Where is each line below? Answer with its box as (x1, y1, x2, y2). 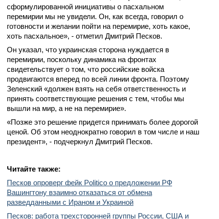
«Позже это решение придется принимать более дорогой (7, 118, 198, 126)
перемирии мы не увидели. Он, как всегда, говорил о (7, 12, 183, 21)
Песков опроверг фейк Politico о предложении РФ (7, 178, 172, 187)
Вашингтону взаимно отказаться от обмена (7, 188, 152, 197)
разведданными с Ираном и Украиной (7, 198, 133, 206)
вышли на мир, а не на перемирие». (7, 104, 126, 112)
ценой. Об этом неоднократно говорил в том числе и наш (7, 128, 199, 136)
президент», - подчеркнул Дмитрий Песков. (7, 137, 153, 146)
